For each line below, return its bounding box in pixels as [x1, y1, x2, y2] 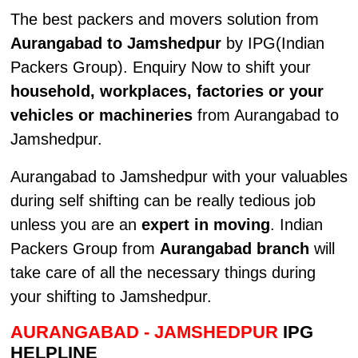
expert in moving [141, 216, 270, 234]
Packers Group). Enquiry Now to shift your [10, 58, 311, 76]
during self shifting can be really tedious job [10, 192, 316, 210]
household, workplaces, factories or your [10, 82, 324, 100]
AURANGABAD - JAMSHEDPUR [10, 322, 278, 343]
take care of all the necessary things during [10, 264, 316, 282]
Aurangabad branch [159, 240, 309, 258]
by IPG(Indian [221, 34, 324, 52]
